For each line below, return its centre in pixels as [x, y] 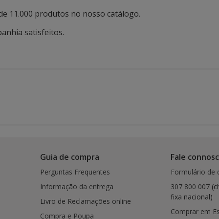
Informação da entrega [77, 186]
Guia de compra [70, 157]
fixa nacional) [191, 197]
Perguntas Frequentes [75, 172]
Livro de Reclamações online [86, 201]
